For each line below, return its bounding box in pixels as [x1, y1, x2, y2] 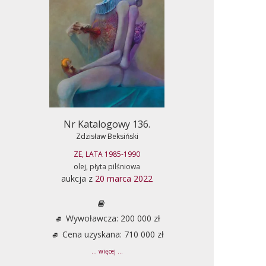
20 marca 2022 [95, 172, 153, 184]
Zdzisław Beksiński [75, 131, 138, 141]
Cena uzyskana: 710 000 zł [59, 228, 164, 240]
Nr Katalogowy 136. [64, 117, 150, 131]
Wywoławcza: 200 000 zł [63, 212, 160, 224]
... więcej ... [91, 247, 123, 255]
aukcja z [61, 172, 95, 184]
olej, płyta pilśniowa [74, 161, 140, 172]
